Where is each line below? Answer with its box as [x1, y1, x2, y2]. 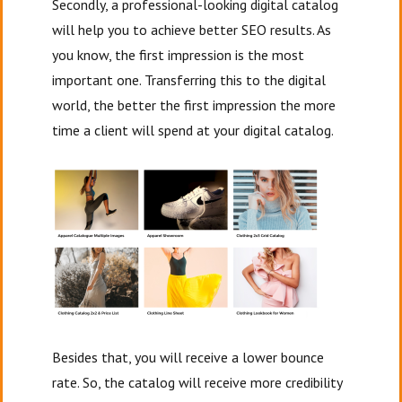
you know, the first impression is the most [52, 45, 305, 64]
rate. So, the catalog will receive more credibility [52, 372, 343, 391]
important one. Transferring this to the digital [52, 70, 327, 89]
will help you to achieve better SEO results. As [52, 20, 332, 39]
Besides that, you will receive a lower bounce [52, 347, 325, 366]
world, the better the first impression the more [52, 95, 336, 114]
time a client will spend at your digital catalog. [52, 120, 337, 139]
